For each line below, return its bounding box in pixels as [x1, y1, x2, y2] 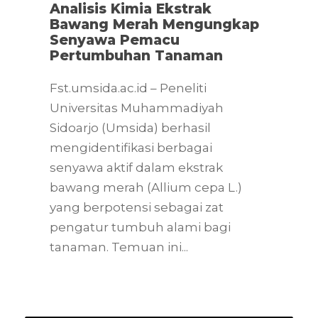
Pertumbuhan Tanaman [50, 47, 223, 64]
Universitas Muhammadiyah [50, 100, 224, 115]
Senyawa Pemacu [50, 31, 180, 48]
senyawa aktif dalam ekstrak [50, 160, 223, 175]
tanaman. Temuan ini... [50, 239, 188, 254]
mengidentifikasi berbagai [50, 140, 212, 155]
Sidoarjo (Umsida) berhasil [50, 120, 211, 135]
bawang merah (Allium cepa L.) [50, 180, 242, 194]
